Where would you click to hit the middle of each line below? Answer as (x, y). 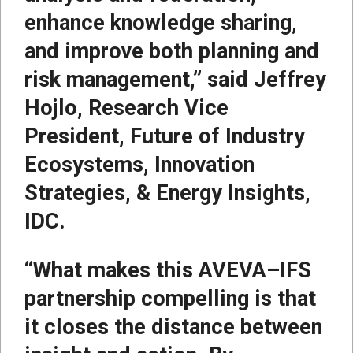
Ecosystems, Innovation (139, 164)
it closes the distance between (173, 327)
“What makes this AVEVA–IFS (168, 270)
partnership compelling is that (170, 298)
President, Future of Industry (165, 136)
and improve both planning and (172, 51)
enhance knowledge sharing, (161, 22)
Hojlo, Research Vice (126, 108)
